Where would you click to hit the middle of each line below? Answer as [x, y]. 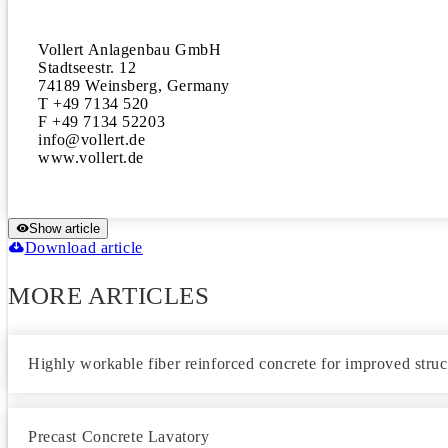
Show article [64, 228]
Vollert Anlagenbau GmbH [130, 49]
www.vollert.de [91, 157]
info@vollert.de [94, 139]
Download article [83, 247]
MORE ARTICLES [109, 295]
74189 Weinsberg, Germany [134, 85]
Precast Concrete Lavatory [119, 436]
